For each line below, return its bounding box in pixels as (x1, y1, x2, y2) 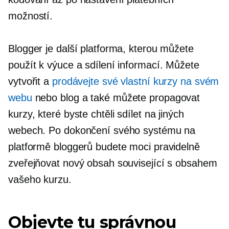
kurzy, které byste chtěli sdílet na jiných (8, 108, 184, 120)
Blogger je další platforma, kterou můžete (8, 43, 194, 54)
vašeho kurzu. (8, 174, 72, 185)
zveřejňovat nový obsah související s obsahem (8, 157, 217, 169)
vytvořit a (8, 76, 52, 87)
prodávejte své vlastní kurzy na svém (52, 76, 219, 87)
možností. (8, 10, 53, 21)
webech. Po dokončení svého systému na (8, 125, 196, 136)
